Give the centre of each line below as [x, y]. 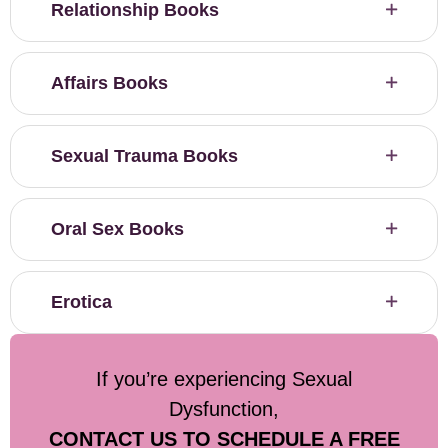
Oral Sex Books [117, 229]
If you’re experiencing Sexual [224, 379]
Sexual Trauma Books [144, 156]
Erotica [81, 302]
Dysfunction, [224, 409]
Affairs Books [109, 83]
